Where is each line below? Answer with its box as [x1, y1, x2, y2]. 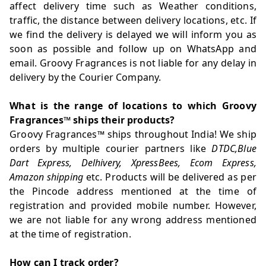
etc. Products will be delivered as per [83, 170, 256, 183]
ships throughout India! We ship [104, 128, 256, 141]
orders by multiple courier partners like [9, 142, 212, 155]
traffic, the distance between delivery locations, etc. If [9, 14, 256, 27]
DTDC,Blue [211, 142, 256, 155]
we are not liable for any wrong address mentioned [9, 213, 256, 226]
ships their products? [70, 113, 175, 126]
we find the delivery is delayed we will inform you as [9, 28, 256, 41]
